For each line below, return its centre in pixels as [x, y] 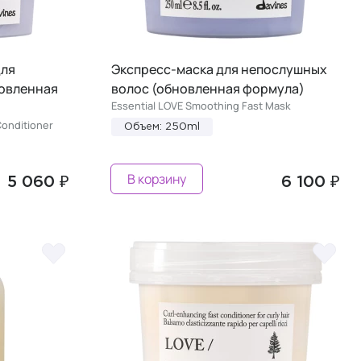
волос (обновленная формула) [208, 88]
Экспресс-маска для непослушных [219, 69]
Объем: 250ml [162, 127]
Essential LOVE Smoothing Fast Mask [201, 105]
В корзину [157, 178]
